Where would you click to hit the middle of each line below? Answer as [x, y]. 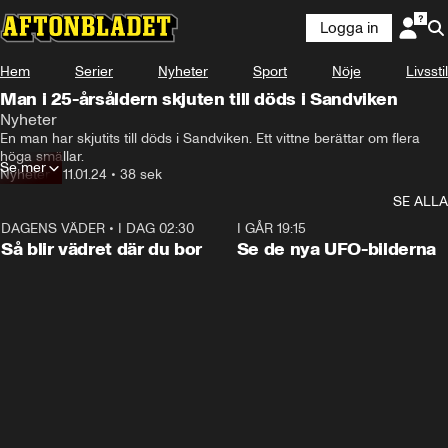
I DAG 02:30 [156, 228]
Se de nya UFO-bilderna [336, 249]
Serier [94, 71]
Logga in [349, 28]
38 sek [141, 174]
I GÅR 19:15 [271, 228]
